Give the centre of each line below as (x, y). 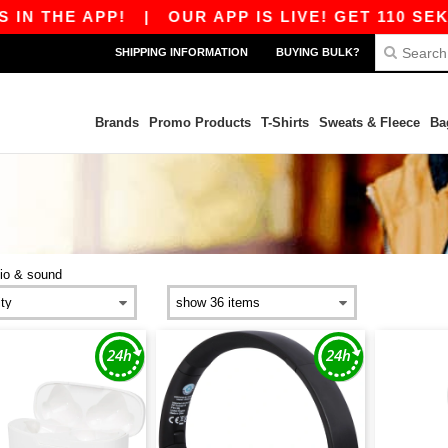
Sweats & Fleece (369, 122)
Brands (116, 122)
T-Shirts (284, 122)
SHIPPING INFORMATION (181, 52)
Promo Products (199, 122)
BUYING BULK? (318, 52)
